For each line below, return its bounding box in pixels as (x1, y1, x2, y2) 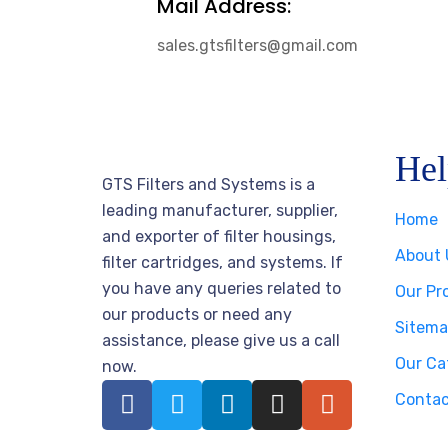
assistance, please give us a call (102, 330, 340, 350)
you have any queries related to (102, 278, 341, 298)
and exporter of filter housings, (102, 226, 336, 246)
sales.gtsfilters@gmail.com (157, 35, 358, 55)
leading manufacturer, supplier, (102, 200, 338, 220)
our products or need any (102, 304, 292, 324)
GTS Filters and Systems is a (102, 174, 315, 194)
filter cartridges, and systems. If (102, 252, 343, 272)
